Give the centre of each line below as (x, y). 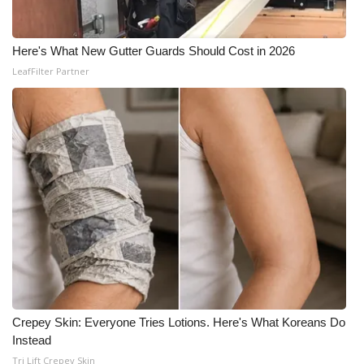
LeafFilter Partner (51, 71)
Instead (32, 340)
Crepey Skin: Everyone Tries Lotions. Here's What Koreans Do (179, 322)
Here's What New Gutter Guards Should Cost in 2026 (154, 51)
